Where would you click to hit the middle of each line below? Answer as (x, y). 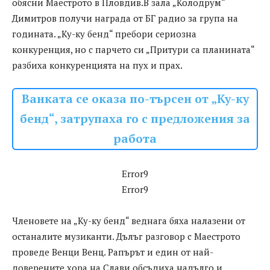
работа (135, 139)
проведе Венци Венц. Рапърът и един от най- (113, 252)
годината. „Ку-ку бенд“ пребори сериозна (104, 34)
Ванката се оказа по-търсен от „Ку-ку (135, 99)
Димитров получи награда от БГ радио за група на (125, 18)
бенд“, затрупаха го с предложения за (135, 119)
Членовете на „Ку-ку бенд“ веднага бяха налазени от (129, 221)
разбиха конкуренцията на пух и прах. (97, 65)
